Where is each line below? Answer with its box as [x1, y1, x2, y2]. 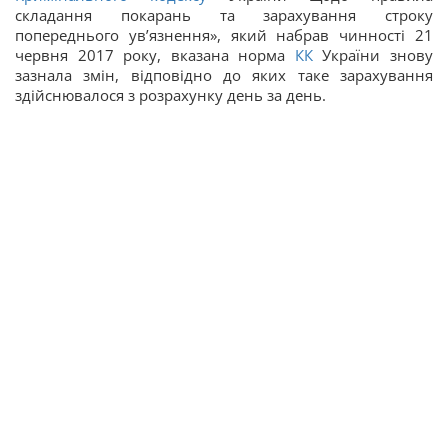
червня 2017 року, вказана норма [15, 45, 295, 65]
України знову [312, 45, 434, 65]
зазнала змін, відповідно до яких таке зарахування [15, 65, 433, 85]
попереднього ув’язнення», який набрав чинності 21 [15, 25, 433, 45]
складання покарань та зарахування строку [15, 5, 433, 25]
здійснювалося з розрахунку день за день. [15, 85, 326, 105]
